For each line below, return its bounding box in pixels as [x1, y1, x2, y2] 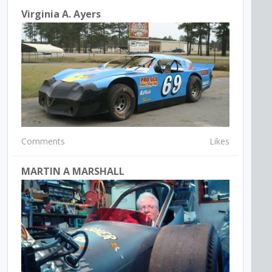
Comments [21, 135, 66, 147]
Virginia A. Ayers [21, 7, 101, 21]
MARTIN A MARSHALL [21, 164, 125, 178]
